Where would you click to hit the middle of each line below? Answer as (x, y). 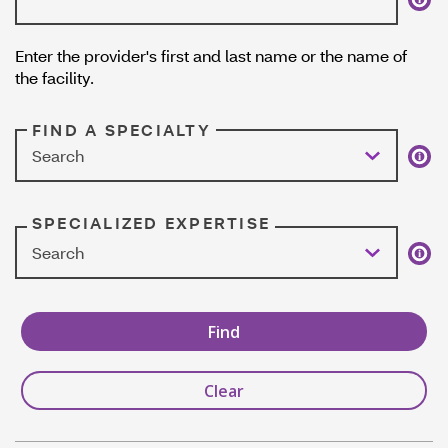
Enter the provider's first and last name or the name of (211, 56)
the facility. (54, 78)
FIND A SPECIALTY (121, 130)
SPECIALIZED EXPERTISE (151, 223)
